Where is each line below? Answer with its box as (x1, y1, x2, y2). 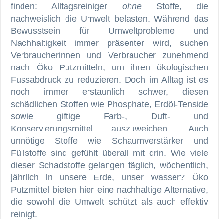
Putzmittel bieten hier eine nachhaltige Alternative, (11, 184, 208, 195)
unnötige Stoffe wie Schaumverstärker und (11, 135, 208, 146)
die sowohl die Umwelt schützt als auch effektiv (11, 197, 208, 207)
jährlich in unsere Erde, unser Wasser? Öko (11, 172, 208, 182)
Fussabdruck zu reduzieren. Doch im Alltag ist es (11, 74, 208, 85)
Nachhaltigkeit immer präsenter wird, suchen (11, 38, 208, 48)
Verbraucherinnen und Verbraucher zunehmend (11, 50, 208, 60)
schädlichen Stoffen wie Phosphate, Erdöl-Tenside (11, 99, 208, 109)
